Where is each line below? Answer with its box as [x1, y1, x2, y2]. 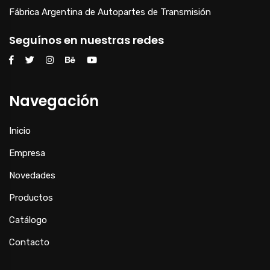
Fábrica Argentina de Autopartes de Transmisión [9, 7, 211, 17]
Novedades [9, 170, 55, 181]
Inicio [9, 125, 31, 136]
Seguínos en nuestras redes [9, 33, 164, 48]
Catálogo [9, 215, 47, 225]
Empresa [9, 148, 45, 159]
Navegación [9, 91, 99, 111]
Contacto [9, 237, 49, 248]
